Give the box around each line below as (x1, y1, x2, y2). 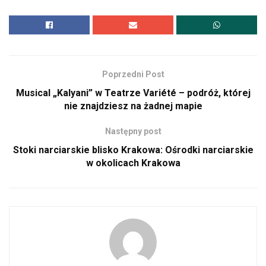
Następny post (104, 126, 161, 137)
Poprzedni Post (102, 69, 164, 80)
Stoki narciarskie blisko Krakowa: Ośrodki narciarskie (12, 144, 254, 156)
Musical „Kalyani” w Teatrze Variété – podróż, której (15, 87, 251, 99)
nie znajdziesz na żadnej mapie (64, 100, 202, 112)
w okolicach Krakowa (85, 157, 180, 169)
